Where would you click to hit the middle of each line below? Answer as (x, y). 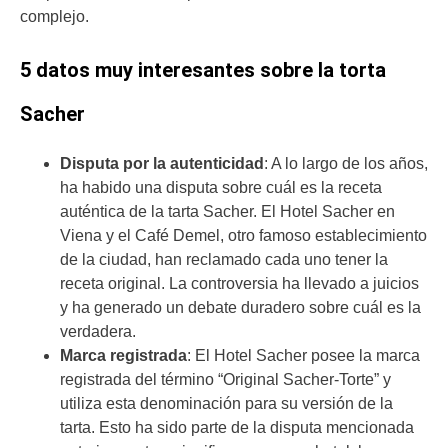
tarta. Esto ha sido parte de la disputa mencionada (237, 428)
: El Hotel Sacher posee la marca (303, 356)
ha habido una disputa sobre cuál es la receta (221, 188)
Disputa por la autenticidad (162, 164)
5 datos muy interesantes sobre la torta (203, 70)
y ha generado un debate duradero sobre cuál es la (240, 308)
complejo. (54, 17)
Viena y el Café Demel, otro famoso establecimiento (243, 236)
